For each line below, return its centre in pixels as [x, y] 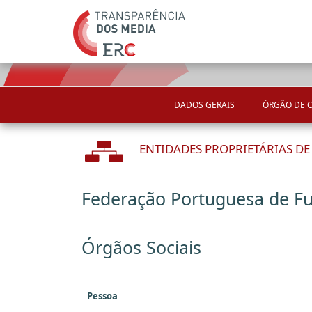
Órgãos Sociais [141, 247]
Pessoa [102, 296]
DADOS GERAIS [204, 105]
